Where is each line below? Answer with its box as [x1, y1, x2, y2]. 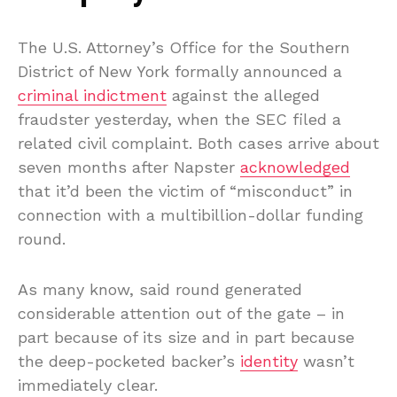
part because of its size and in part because [18, 327, 354, 346]
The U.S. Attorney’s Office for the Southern [18, 37, 350, 57]
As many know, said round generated [18, 279, 302, 299]
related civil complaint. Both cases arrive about [18, 133, 379, 152]
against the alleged [167, 85, 320, 105]
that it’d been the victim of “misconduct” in [18, 181, 353, 200]
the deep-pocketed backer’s [18, 351, 240, 370]
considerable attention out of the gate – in [18, 303, 345, 323]
